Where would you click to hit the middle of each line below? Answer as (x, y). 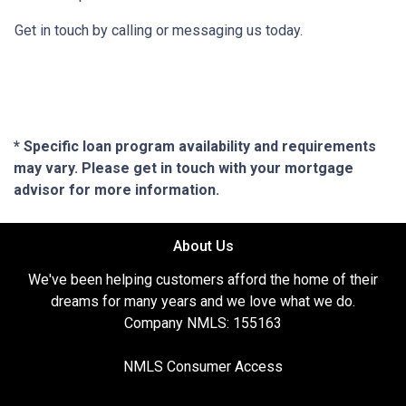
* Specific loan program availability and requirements (195, 146)
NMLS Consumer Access (203, 366)
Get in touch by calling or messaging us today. (159, 30)
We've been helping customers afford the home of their (203, 279)
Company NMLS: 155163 (203, 323)
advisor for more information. (116, 189)
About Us (203, 246)
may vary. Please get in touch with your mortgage (184, 168)
